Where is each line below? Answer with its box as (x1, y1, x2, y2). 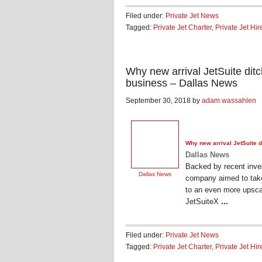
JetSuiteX (185, 197, 221, 206)
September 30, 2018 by (126, 96, 202, 105)
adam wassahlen (202, 96, 256, 105)
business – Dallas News (126, 77, 237, 89)
